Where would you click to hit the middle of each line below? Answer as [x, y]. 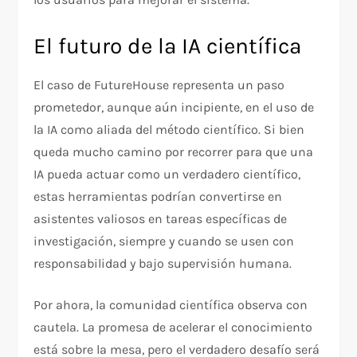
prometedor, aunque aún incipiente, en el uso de [174, 108]
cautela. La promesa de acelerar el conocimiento [173, 328]
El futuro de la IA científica [168, 46]
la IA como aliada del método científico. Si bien [169, 130]
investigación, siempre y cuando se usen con [164, 241]
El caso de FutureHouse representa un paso [159, 85]
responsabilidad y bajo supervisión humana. [163, 264]
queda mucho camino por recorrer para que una [174, 152]
